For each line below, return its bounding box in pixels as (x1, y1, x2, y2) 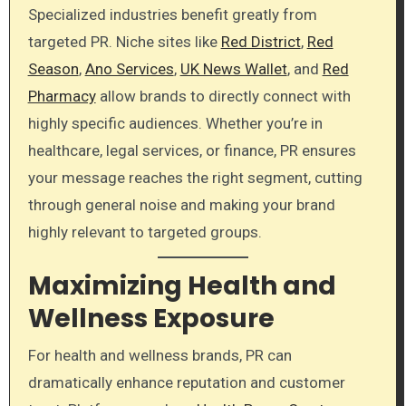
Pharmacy (27, 86, 96, 105)
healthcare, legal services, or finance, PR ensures (27, 140, 356, 159)
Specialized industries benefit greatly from (27, 5, 317, 24)
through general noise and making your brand (27, 195, 335, 214)
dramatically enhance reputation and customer (27, 372, 345, 391)
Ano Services (84, 59, 174, 78)
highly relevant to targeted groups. (27, 222, 262, 241)
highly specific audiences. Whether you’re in (27, 113, 323, 132)
